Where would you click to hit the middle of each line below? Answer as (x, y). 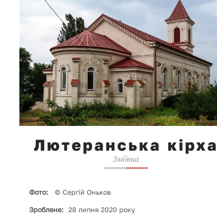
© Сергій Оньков (82, 192)
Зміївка (126, 159)
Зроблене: (46, 209)
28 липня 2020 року (102, 209)
